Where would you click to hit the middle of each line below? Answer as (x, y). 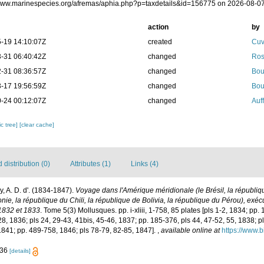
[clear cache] (37, 125)
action (158, 27)
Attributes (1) (90, 164)
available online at (190, 231)
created (160, 42)
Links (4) (145, 164)
